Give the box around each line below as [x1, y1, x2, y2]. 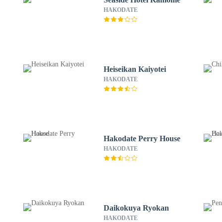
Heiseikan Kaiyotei [103, 65, 166, 73]
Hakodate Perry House [103, 134, 180, 143]
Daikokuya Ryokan [103, 204, 169, 212]
